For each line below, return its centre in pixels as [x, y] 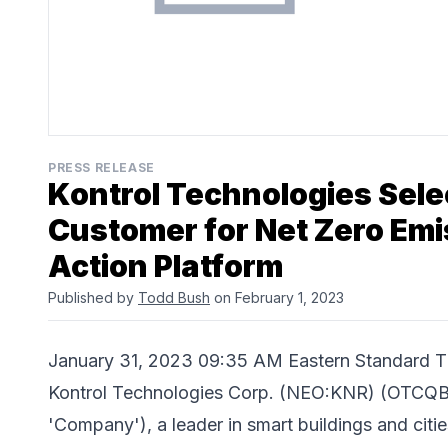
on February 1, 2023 [277, 297]
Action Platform [165, 265]
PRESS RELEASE [101, 167]
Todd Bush [174, 297]
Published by [93, 297]
